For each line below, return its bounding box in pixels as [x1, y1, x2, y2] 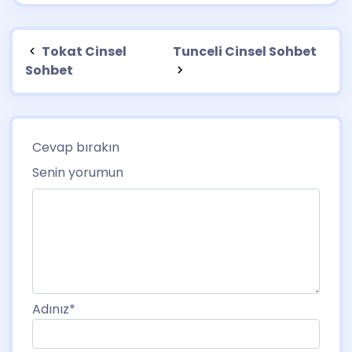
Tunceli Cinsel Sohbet [173, 42, 317, 60]
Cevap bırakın [32, 137, 119, 156]
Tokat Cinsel [39, 42, 126, 60]
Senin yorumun [32, 163, 123, 181]
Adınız [32, 299, 69, 318]
